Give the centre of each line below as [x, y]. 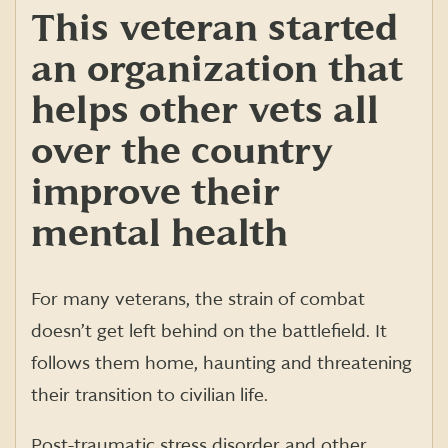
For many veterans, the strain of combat [198, 300]
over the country [182, 152]
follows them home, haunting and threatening [221, 364]
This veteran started [214, 29]
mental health [159, 234]
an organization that [217, 70]
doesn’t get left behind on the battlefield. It [209, 332]
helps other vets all [205, 111]
